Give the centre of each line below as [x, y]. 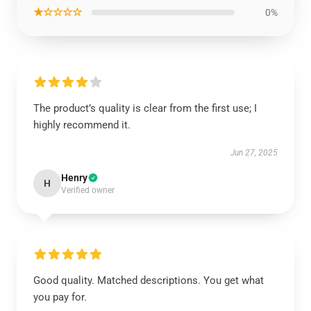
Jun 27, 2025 [254, 153]
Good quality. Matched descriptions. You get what [149, 280]
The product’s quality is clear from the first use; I [145, 108]
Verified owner [88, 190]
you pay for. [60, 297]
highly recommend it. [82, 125]
